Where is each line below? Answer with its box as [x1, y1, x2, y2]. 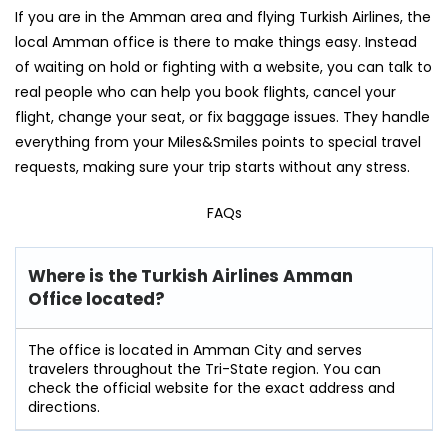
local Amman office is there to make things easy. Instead [15, 31, 417, 52]
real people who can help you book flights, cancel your [15, 81, 396, 102]
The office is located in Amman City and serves [28, 339, 362, 360]
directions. [28, 396, 100, 417]
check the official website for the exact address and [28, 377, 395, 398]
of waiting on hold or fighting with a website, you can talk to [15, 56, 432, 77]
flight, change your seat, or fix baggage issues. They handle [15, 106, 430, 127]
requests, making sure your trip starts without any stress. [15, 156, 410, 177]
